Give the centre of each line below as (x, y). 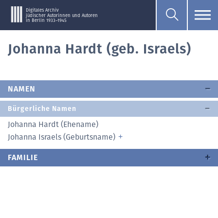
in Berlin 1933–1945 (46, 21)
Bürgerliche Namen (42, 109)
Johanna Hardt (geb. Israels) (100, 49)
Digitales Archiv (42, 10)
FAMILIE (23, 157)
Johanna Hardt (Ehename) (53, 124)
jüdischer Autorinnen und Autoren (61, 15)
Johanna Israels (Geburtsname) (63, 137)
